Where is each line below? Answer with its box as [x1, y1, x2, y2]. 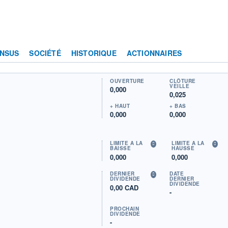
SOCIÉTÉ [29, 47, 61, 58]
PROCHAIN [110, 205, 139, 212]
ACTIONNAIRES [126, 47, 182, 58]
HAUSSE [172, 144, 195, 152]
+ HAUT [110, 102, 130, 109]
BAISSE [110, 144, 131, 152]
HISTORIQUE [71, 47, 117, 58]
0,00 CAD [110, 182, 139, 192]
